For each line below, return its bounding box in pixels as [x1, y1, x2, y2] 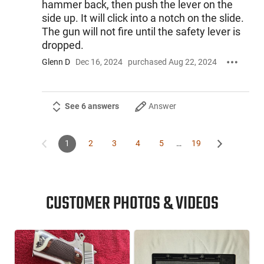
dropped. [41, 39, 84, 52]
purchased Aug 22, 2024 [127, 57, 217, 67]
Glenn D [41, 57, 70, 67]
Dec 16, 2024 [75, 57, 123, 67]
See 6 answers [64, 101, 119, 111]
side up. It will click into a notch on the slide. [41, 12, 244, 25]
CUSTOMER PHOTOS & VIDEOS [45, 190, 219, 218]
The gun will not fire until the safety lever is [41, 25, 240, 38]
